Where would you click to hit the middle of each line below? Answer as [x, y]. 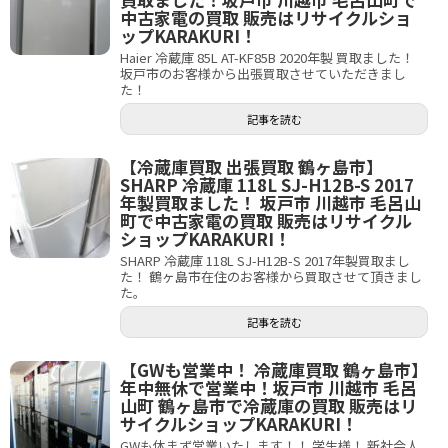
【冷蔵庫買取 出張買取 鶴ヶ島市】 [251, 166]
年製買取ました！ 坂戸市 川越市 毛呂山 [270, 202]
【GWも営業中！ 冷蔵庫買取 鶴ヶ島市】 [274, 369]
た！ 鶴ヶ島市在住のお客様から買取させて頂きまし [271, 276]
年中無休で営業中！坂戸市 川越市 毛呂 [268, 387]
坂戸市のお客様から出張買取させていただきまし [263, 73]
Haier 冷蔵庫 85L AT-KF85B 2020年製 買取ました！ [267, 57]
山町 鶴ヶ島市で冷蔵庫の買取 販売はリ [268, 405]
